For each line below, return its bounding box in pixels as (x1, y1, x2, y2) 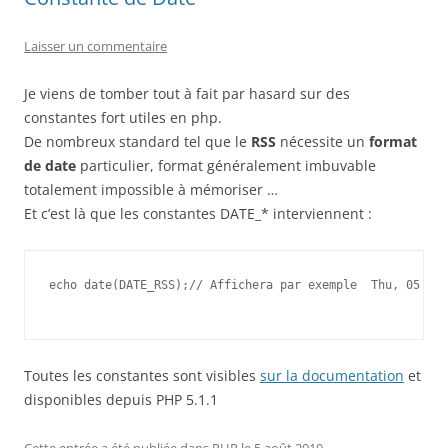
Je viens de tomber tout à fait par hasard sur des (24, 84, 350, 103)
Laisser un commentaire (24, 37, 167, 55)
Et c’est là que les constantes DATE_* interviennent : (24, 204, 372, 223)
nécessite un (276, 132, 369, 151)
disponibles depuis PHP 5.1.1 (24, 390, 218, 409)
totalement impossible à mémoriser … (24, 180, 278, 199)
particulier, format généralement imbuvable (76, 156, 376, 175)
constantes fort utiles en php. (24, 108, 222, 127)
